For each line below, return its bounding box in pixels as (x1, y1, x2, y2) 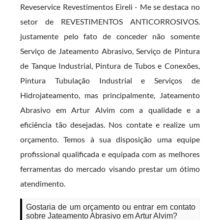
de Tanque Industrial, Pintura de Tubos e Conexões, (20, 61, 200, 70)
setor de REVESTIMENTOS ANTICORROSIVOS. (20, 17, 200, 26)
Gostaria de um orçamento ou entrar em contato (26, 203, 195, 211)
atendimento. (20, 179, 66, 188)
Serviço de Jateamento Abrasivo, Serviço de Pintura (20, 46, 200, 55)
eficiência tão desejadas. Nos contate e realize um (20, 120, 200, 129)
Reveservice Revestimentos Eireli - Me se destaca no (20, 2, 200, 11)
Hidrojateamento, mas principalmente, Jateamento (20, 90, 200, 100)
